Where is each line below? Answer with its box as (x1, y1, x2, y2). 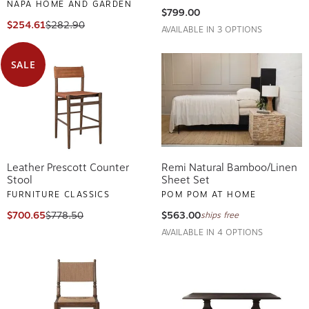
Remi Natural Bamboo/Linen (161, 159, 297, 172)
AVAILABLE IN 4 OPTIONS (161, 225, 263, 235)
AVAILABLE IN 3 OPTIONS (161, 22, 262, 32)
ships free (201, 208, 239, 218)
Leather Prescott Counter (7, 159, 129, 172)
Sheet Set (161, 171, 210, 184)
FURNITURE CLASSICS (7, 187, 110, 197)
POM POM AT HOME (161, 187, 256, 197)
